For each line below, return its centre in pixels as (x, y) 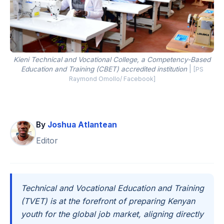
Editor (47, 140)
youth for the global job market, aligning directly (112, 214)
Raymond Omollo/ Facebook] (112, 78)
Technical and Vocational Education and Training (112, 188)
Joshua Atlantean (82, 124)
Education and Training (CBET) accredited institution (104, 69)
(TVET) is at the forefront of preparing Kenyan (108, 201)
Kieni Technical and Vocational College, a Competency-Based (112, 59)
